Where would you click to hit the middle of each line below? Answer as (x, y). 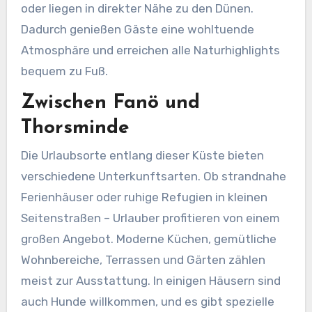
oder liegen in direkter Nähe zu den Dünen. (137, 9)
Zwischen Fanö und (110, 103)
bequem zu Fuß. (64, 71)
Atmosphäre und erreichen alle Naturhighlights (150, 50)
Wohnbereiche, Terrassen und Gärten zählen (143, 260)
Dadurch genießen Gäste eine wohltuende (137, 30)
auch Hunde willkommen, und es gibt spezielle (147, 302)
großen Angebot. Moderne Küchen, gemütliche (148, 239)
